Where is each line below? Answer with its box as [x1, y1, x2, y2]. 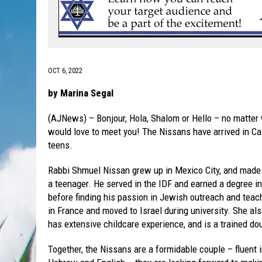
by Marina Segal [48, 87, 113, 99]
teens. [48, 139, 73, 151]
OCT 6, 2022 [48, 67, 82, 75]
